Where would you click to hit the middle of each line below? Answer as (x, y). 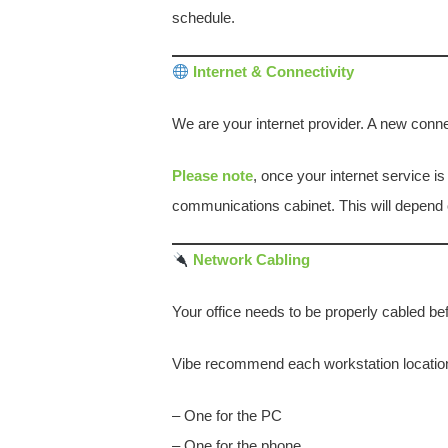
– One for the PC (227, 415)
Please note (212, 175)
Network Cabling (250, 259)
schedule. (203, 17)
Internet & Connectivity (272, 71)
